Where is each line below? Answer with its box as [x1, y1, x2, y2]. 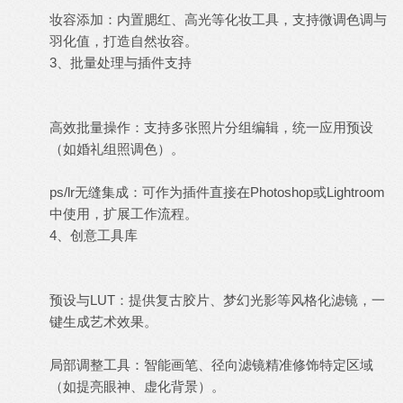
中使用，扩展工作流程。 [49, 206, 198, 221]
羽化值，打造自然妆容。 [49, 33, 198, 49]
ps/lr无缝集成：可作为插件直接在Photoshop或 [49, 184, 327, 200]
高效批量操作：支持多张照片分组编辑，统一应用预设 [49, 120, 373, 135]
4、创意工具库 [49, 228, 138, 243]
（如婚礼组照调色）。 [49, 141, 184, 157]
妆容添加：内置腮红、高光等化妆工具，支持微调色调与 [49, 12, 387, 27]
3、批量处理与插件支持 [49, 55, 192, 70]
